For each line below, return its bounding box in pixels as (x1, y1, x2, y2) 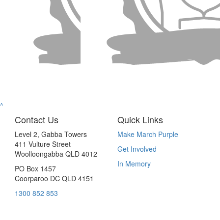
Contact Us (15, 112, 58, 126)
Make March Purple (117, 129, 178, 139)
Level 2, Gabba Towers (15, 129, 87, 139)
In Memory (117, 158, 151, 168)
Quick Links (117, 112, 163, 126)
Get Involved (117, 143, 157, 154)
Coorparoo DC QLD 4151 (15, 173, 94, 183)
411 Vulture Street (15, 138, 71, 149)
